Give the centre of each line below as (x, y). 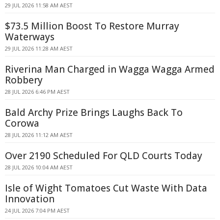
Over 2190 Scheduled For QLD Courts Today (104, 156)
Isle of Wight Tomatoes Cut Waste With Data (106, 188)
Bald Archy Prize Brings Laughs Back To (94, 112)
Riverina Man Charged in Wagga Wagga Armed (110, 69)
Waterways (30, 37)
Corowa (22, 123)
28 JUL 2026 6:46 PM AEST (37, 92)
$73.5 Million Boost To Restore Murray (92, 26)
